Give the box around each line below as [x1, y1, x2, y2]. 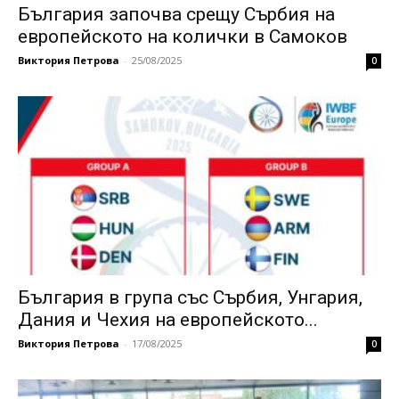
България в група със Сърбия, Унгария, [18, 287, 362, 309]
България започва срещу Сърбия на [18, 3, 335, 25]
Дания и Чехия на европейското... [18, 309, 318, 331]
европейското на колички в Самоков [18, 25, 347, 47]
